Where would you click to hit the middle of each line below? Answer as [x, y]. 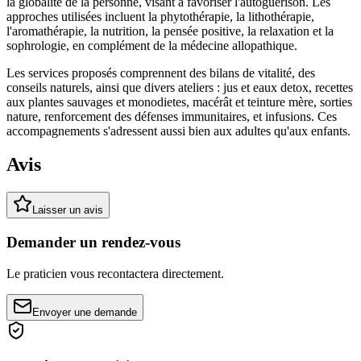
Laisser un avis [68, 210]
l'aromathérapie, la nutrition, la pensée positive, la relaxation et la [170, 31]
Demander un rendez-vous [93, 243]
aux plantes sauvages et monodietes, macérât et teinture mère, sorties [179, 102]
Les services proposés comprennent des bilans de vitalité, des [161, 73]
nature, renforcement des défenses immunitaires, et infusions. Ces [172, 116]
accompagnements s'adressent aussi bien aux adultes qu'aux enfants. [178, 131]
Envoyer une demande [85, 312]
